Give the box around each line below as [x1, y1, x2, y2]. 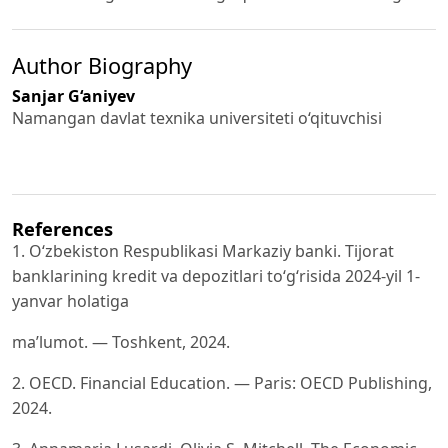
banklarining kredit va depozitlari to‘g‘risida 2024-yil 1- [12, 265, 420, 288]
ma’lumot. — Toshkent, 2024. [12, 331, 230, 354]
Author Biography [12, 50, 192, 80]
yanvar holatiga [12, 290, 129, 313]
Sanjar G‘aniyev [12, 84, 135, 107]
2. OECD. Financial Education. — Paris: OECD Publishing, [12, 372, 432, 395]
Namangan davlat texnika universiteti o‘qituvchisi [12, 106, 382, 129]
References [12, 216, 113, 242]
